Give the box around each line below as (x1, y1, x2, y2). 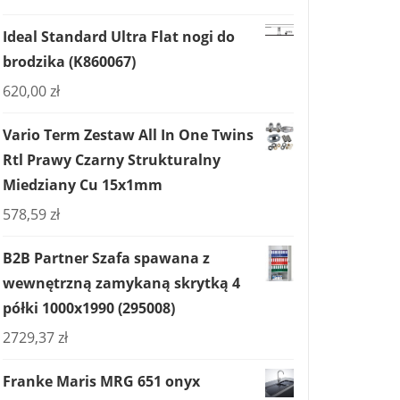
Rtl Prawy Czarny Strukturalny (3, 150, 221, 170)
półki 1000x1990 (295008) (3, 298, 175, 318)
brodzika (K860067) (3, 52, 136, 71)
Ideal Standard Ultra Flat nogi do (3, 27, 235, 46)
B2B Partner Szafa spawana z (3, 248, 210, 268)
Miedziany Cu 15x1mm (3, 175, 162, 195)
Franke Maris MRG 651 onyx (3, 371, 200, 391)
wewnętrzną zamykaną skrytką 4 (3, 273, 240, 293)
